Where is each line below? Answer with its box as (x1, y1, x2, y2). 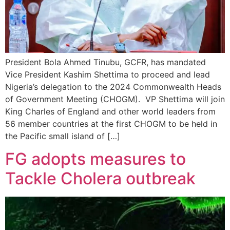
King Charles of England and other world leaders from (5, 106, 216, 117)
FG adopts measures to (5, 149, 186, 169)
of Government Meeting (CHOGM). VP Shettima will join (5, 94, 225, 104)
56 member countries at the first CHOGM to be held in (5, 119, 217, 129)
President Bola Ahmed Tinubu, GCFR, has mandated (5, 57, 206, 67)
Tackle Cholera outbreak (5, 168, 196, 189)
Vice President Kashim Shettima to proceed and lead (5, 69, 210, 80)
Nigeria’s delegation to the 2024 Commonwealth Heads (5, 82, 221, 92)
